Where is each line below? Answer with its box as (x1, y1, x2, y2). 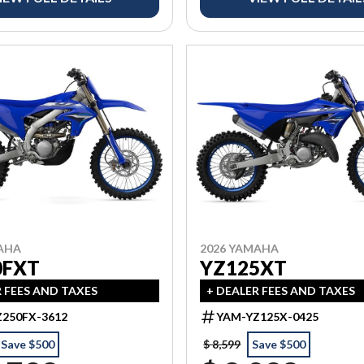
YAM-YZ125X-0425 (216, 310, 319, 324)
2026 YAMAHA (200, 241, 279, 256)
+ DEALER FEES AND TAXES (206, 284, 356, 298)
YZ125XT (200, 256, 288, 280)
